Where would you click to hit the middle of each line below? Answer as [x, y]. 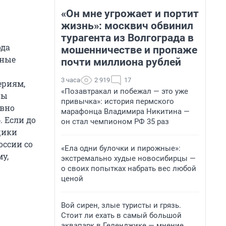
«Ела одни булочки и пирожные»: [121, 148]
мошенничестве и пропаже [129, 50]
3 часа [71, 80]
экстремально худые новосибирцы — [128, 158]
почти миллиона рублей [121, 62]
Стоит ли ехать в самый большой [121, 215]
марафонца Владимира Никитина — [125, 111]
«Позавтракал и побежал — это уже [125, 91]
